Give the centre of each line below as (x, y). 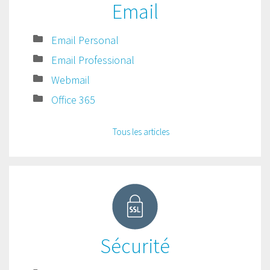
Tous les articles (141, 132)
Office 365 (73, 100)
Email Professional (93, 60)
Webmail (71, 80)
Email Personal (85, 40)
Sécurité (135, 246)
